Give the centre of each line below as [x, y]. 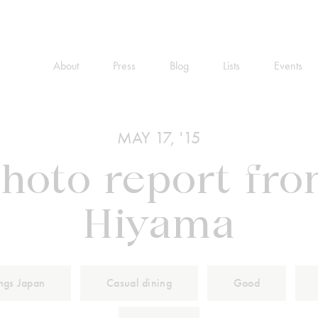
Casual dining [139, 283]
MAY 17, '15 [159, 137]
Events [288, 65]
